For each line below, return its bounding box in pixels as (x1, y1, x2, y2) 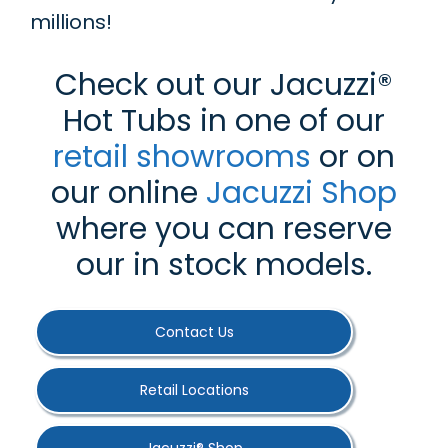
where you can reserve (56, 208, 392, 251)
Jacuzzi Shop (206, 172, 397, 215)
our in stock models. (76, 244, 372, 287)
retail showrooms (53, 136, 311, 179)
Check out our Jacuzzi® (55, 64, 393, 107)
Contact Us (154, 322, 234, 343)
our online (51, 172, 206, 215)
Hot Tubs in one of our (63, 100, 385, 143)
